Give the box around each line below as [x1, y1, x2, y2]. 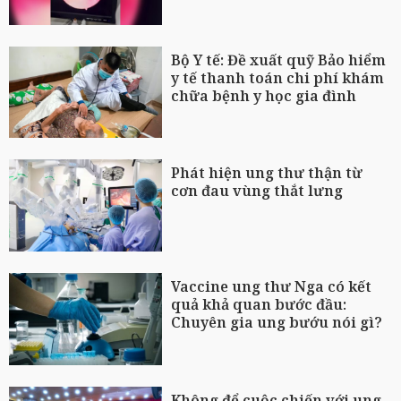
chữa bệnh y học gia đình [171, 85, 357, 106]
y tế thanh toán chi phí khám [171, 67, 385, 88]
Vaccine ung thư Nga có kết [171, 277, 372, 297]
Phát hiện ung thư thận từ [171, 163, 363, 183]
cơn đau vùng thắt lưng [171, 181, 344, 201]
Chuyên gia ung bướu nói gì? [171, 312, 383, 333]
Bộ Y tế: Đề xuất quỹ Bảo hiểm [171, 49, 387, 70]
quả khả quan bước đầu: [171, 294, 347, 315]
